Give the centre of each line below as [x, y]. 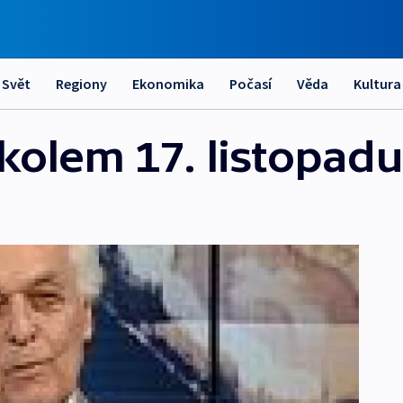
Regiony [81, 84]
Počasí [251, 84]
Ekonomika [168, 84]
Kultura [377, 84]
